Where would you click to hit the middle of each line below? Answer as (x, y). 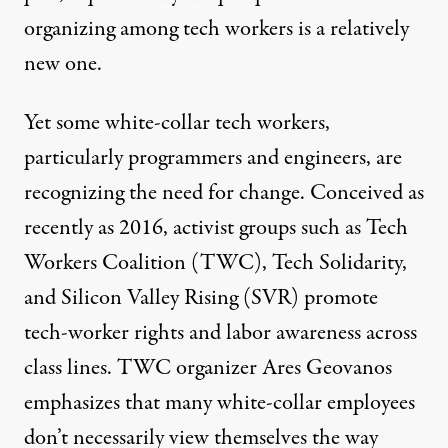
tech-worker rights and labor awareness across (220, 333)
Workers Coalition (105, 263)
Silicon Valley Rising (149, 298)
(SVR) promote (308, 298)
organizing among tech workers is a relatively (216, 29)
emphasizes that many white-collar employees (219, 403)
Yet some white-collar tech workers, (177, 123)
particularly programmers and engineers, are (213, 158)
